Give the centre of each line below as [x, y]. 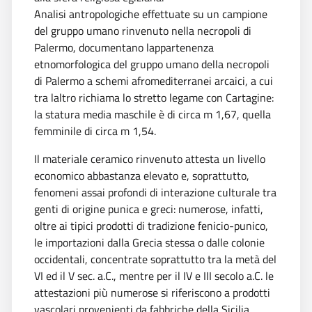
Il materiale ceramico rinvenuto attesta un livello [150, 158]
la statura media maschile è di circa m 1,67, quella [153, 114]
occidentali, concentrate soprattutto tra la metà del [155, 259]
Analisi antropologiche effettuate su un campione [151, 14]
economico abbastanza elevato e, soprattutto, [142, 175]
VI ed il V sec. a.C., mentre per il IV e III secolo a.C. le [154, 275]
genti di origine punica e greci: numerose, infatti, [149, 209]
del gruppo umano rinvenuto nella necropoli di [143, 30]
